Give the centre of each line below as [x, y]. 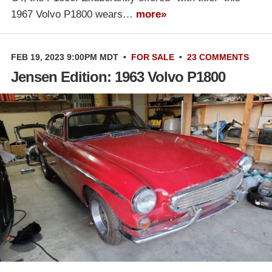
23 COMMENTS [218, 57]
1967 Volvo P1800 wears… [73, 14]
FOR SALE [153, 57]
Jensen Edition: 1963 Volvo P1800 [118, 76]
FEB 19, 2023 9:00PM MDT [65, 57]
